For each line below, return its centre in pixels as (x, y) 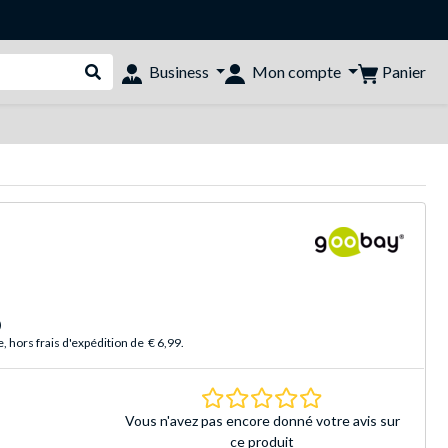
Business (178, 72)
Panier (404, 71)
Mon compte (297, 72)
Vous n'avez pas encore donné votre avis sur (262, 420)
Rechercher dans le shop (165, 82)
